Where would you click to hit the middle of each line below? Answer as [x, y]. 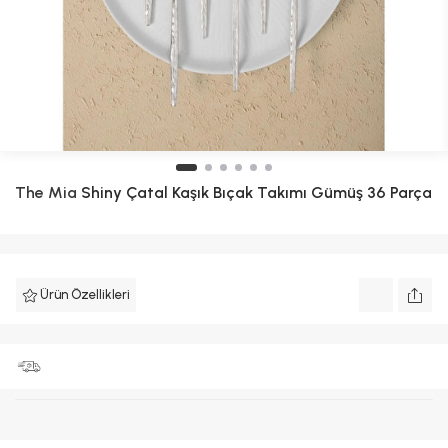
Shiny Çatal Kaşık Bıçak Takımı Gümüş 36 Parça [254, 192]
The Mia [46, 192]
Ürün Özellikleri [85, 294]
